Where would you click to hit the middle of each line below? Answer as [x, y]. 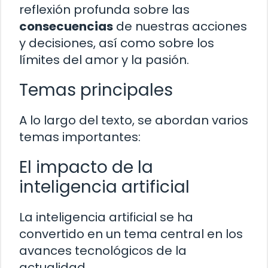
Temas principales [96, 90]
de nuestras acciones [180, 26]
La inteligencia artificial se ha [106, 217]
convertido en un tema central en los [131, 234]
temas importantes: [80, 137]
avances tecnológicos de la [103, 250]
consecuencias [66, 26]
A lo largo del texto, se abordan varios [134, 120]
